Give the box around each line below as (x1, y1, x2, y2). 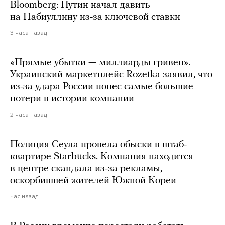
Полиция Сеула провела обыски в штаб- (10, 140, 187, 150)
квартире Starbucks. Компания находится (10, 152, 193, 162)
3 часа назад (10, 29, 47, 36)
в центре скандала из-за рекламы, (10, 164, 162, 174)
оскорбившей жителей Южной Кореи (10, 176, 176, 186)
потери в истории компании (10, 94, 134, 104)
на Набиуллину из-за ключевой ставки (10, 12, 180, 22)
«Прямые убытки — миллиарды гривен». (10, 58, 190, 68)
